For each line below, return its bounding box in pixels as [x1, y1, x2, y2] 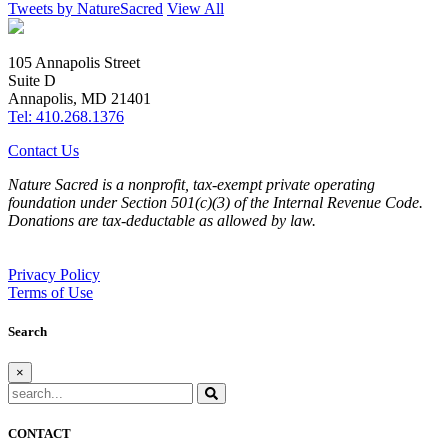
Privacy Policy [8, 265, 100, 283]
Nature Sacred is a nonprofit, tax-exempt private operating [8, 175, 375, 193]
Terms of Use [8, 283, 93, 301]
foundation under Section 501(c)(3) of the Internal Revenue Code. [8, 193, 423, 211]
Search [8, 324, 47, 340]
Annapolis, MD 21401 [8, 89, 151, 107]
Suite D [8, 71, 56, 89]
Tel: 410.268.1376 [8, 107, 124, 125]
